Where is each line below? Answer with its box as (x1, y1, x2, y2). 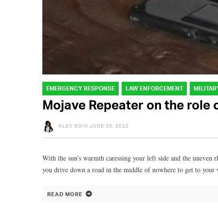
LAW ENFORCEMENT (126, 84, 183, 92)
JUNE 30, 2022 (90, 122, 129, 128)
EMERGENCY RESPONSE (46, 84, 115, 92)
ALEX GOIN (58, 122, 88, 128)
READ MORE (47, 190, 83, 198)
